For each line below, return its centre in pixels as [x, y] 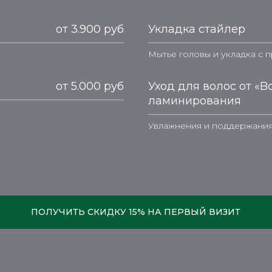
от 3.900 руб [90, 29]
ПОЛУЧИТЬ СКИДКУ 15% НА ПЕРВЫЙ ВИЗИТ [135, 212]
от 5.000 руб [90, 86]
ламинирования [195, 101]
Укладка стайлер [197, 29]
